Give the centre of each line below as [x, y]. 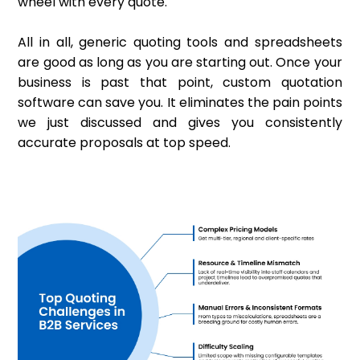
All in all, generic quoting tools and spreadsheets [180, 43]
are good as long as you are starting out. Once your [180, 63]
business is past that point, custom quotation [180, 83]
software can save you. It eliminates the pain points [180, 103]
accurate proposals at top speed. [126, 143]
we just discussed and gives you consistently [180, 123]
